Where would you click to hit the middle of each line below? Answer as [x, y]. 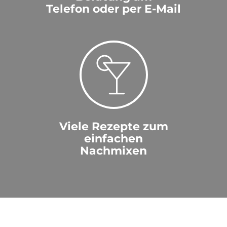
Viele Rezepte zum [113, 127]
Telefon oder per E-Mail [113, 9]
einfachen [113, 139]
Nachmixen [113, 151]
